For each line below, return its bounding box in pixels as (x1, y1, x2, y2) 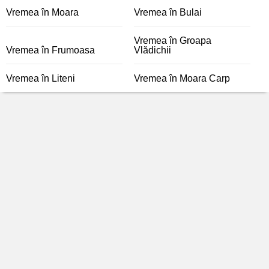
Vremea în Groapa (134, 35, 211, 46)
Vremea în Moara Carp (134, 73, 230, 83)
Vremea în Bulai (134, 7, 202, 17)
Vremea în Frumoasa (6, 45, 95, 55)
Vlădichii (134, 45, 171, 55)
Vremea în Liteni (6, 73, 75, 83)
